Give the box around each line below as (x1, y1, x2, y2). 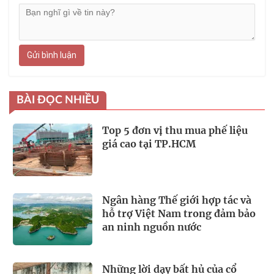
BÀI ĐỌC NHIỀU (17, 94, 99, 106)
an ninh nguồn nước (102, 220, 201, 233)
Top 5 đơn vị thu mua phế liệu (102, 124, 248, 136)
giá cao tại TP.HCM (102, 137, 196, 150)
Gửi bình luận (27, 50, 76, 60)
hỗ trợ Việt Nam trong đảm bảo (102, 207, 256, 220)
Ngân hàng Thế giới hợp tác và (102, 193, 251, 206)
